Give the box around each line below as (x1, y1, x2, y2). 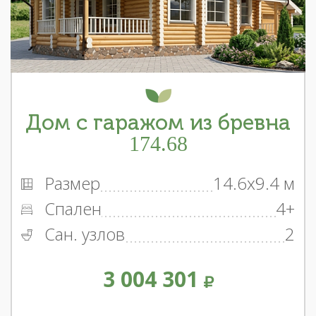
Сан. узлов (40, 222, 125, 246)
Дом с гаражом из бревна (25, 110, 291, 136)
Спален (40, 197, 102, 221)
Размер (40, 171, 100, 195)
